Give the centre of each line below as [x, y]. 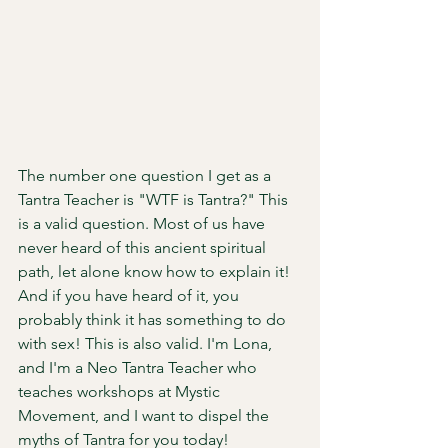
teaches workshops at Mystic [121, 391]
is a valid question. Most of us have [143, 223]
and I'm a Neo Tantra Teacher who [139, 367]
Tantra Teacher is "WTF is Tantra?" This [155, 199]
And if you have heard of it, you [130, 295]
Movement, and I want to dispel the [145, 415]
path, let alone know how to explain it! [156, 271]
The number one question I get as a [146, 175]
